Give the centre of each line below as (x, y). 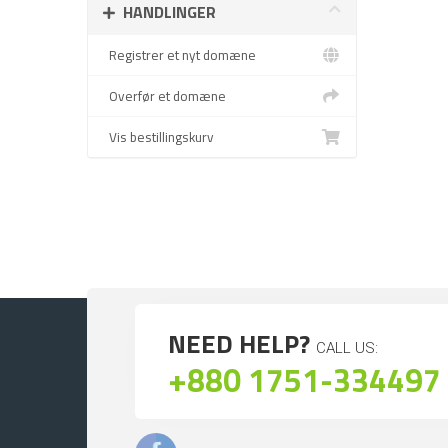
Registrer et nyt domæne (179, 55)
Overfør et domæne (164, 96)
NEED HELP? (242, 343)
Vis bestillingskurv (158, 137)
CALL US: (347, 348)
